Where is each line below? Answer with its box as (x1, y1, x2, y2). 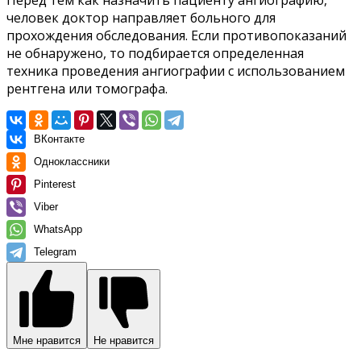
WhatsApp (34, 222, 82, 235)
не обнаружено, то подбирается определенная (6, 44, 304, 62)
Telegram (34, 245, 77, 258)
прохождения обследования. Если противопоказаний (6, 26, 346, 44)
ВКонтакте (34, 132, 85, 145)
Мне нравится (13, 334, 81, 346)
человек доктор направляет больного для (6, 8, 276, 27)
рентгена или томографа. (6, 79, 168, 98)
